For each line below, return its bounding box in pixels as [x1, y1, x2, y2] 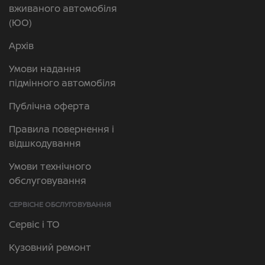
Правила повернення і [9, 122, 114, 135]
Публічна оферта [9, 99, 90, 112]
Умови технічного [9, 160, 91, 173]
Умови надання [9, 62, 81, 75]
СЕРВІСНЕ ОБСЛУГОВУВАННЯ [9, 199, 111, 209]
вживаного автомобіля [9, 2, 117, 15]
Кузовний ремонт [9, 241, 91, 254]
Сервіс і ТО [9, 218, 60, 231]
